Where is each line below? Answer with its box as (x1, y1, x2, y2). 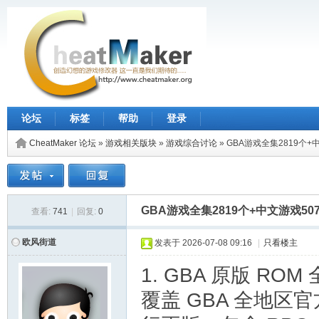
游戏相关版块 (105, 138, 157, 148)
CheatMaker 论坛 (29, 138, 96, 148)
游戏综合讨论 (166, 138, 217, 148)
